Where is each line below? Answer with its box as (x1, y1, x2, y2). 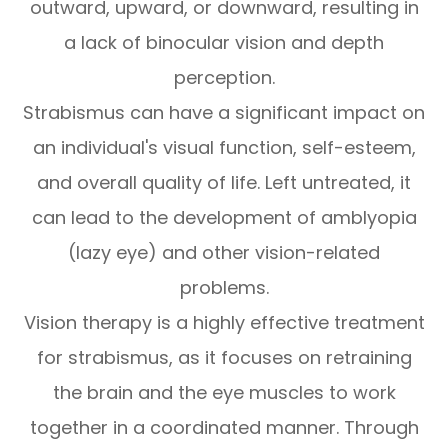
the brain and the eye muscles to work (52, 380, 396, 406)
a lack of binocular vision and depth (64, 30, 384, 56)
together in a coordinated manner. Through (29, 415, 419, 441)
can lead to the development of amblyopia (31, 205, 417, 231)
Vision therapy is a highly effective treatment (23, 310, 425, 336)
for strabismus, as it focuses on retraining (36, 345, 412, 371)
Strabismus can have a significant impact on (23, 100, 425, 126)
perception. (173, 65, 275, 91)
